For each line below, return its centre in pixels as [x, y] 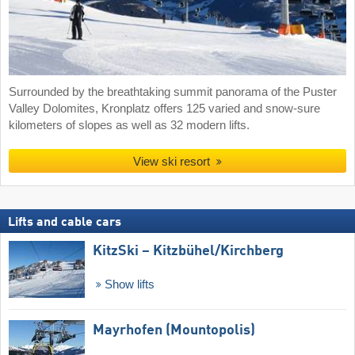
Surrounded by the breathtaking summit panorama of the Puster [173, 92]
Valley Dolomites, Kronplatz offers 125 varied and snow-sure [164, 108]
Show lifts [128, 285]
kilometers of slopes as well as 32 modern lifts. [129, 125]
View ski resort [172, 162]
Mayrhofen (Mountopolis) [174, 331]
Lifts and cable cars [65, 223]
